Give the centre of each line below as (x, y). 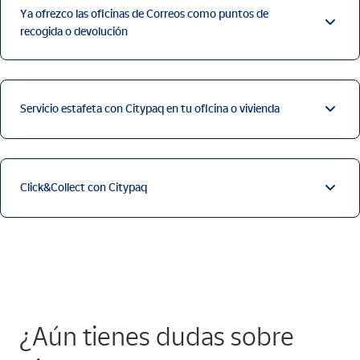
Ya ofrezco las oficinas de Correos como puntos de (144, 13)
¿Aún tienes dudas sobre (157, 336)
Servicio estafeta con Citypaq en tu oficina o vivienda (150, 108)
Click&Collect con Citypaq (84, 187)
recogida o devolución (74, 31)
